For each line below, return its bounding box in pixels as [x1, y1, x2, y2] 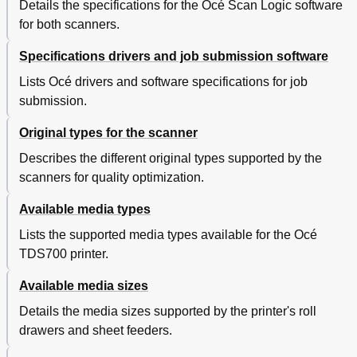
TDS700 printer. [19, 247, 108, 261]
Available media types [19, 202, 151, 217]
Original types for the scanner [19, 126, 198, 140]
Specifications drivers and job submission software [19, 49, 328, 64]
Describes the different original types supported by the [19, 151, 322, 166]
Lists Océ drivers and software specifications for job [19, 75, 308, 89]
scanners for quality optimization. [19, 171, 204, 185]
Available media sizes [19, 279, 148, 293]
